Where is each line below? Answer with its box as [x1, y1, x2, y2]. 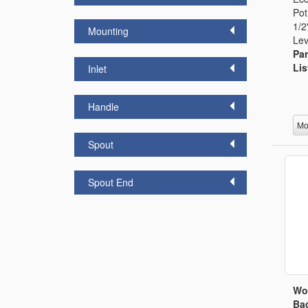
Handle [88, 100, 119, 113]
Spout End [88, 175, 133, 189]
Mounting [88, 24, 129, 38]
